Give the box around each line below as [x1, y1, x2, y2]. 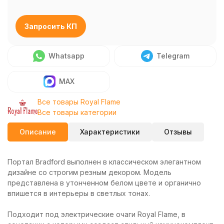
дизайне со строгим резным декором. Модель [7, 168, 171, 176]
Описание [19, 127, 56, 136]
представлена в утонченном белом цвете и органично [7, 178, 201, 187]
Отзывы [164, 127, 192, 136]
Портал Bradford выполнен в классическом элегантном [7, 157, 201, 166]
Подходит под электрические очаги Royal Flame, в [7, 210, 185, 218]
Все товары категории [37, 108, 116, 116]
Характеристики [80, 127, 140, 136]
